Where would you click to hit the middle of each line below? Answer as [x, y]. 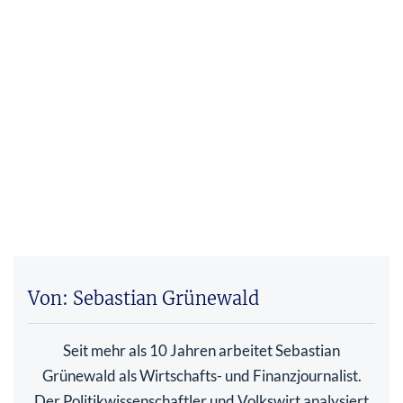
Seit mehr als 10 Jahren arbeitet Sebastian [201, 351]
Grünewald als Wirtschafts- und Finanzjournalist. [201, 376]
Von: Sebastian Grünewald [143, 299]
